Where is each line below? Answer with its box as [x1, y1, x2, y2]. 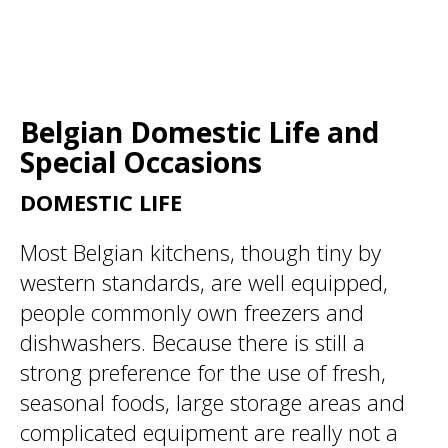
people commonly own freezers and [20, 297, 364, 327]
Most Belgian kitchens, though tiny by [20, 237, 381, 267]
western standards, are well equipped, [20, 267, 388, 297]
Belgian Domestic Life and [20, 113, 379, 151]
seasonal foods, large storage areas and [20, 387, 405, 417]
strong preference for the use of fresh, [20, 357, 386, 387]
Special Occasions [20, 143, 262, 181]
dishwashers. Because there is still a [20, 327, 365, 357]
